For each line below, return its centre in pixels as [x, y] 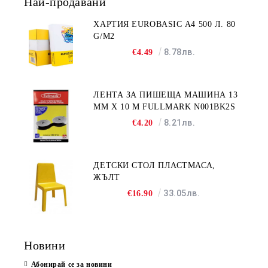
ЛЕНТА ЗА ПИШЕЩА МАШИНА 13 [166, 95]
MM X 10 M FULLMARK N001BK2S [165, 106]
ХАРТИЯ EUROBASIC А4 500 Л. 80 [165, 24]
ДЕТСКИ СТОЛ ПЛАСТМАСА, [154, 165]
